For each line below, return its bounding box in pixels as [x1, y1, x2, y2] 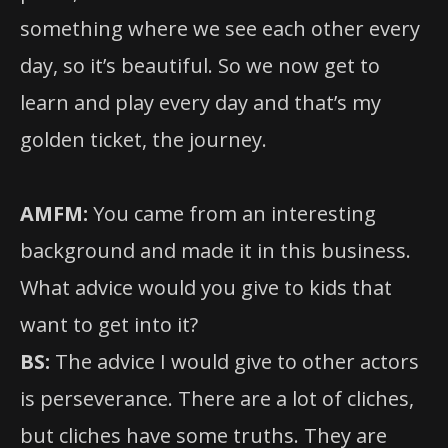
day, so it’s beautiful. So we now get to [20, 52, 380, 80]
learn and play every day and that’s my [20, 89, 381, 117]
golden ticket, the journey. [20, 126, 267, 154]
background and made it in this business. [20, 237, 411, 265]
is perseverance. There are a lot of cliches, [20, 385, 414, 413]
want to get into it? [20, 311, 198, 339]
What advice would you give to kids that [20, 274, 392, 302]
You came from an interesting [88, 200, 376, 228]
